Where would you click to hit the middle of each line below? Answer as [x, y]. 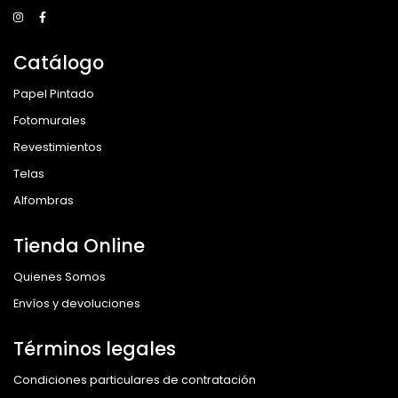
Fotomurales [50, 120]
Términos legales [95, 348]
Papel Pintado [54, 93]
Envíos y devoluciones [77, 303]
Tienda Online [79, 245]
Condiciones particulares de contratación [135, 379]
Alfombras [44, 200]
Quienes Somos [60, 276]
